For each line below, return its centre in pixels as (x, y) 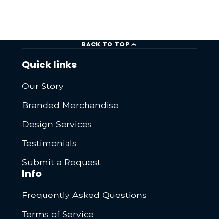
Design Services (57, 124)
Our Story (43, 86)
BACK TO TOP (106, 44)
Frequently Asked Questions (85, 195)
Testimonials (50, 143)
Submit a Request (62, 162)
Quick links (50, 64)
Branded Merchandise (71, 105)
